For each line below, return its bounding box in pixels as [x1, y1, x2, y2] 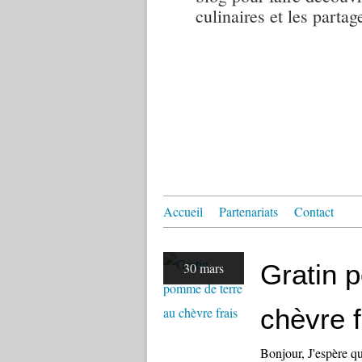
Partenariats [219, 203, 278, 220]
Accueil [163, 203, 203, 220]
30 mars [183, 259, 224, 276]
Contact [294, 203, 334, 220]
